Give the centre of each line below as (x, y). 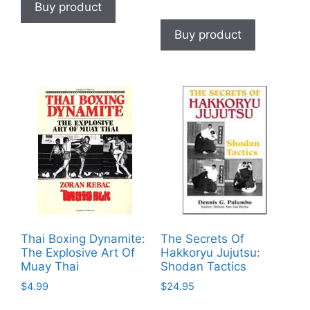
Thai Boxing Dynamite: (83, 239)
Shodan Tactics (203, 267)
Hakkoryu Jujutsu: (210, 253)
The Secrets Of (202, 239)
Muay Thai (50, 267)
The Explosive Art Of (78, 253)
